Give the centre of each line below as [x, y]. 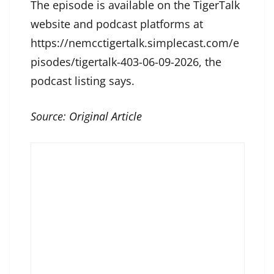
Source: [50, 117]
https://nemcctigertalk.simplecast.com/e [135, 43]
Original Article [106, 117]
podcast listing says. [83, 81]
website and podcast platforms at [117, 24]
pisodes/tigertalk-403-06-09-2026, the [126, 62]
